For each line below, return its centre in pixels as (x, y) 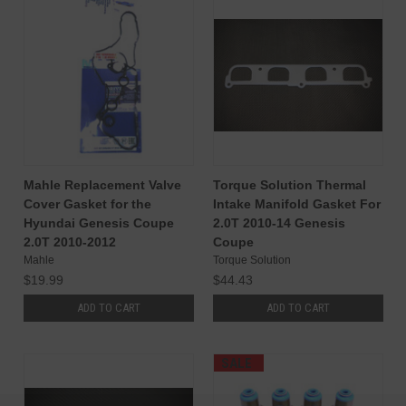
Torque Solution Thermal (289, 184)
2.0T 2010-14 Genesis (279, 222)
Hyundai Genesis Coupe (98, 222)
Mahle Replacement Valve (102, 184)
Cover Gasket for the (87, 203)
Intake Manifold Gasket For (296, 203)
